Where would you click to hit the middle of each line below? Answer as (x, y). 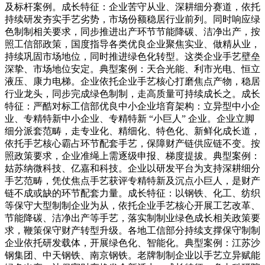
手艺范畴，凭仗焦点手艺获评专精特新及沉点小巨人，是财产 (132, 180)
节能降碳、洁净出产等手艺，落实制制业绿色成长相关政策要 (132, 218)
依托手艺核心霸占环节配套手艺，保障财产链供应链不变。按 (132, 143)
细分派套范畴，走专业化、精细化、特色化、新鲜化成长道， (132, 131)
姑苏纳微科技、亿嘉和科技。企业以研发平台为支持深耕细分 (132, 168)
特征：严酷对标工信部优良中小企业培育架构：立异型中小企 (132, 106)
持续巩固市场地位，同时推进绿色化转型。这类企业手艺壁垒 (132, 56)
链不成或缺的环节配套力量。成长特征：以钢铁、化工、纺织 (132, 193)
